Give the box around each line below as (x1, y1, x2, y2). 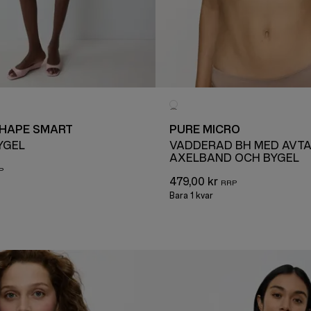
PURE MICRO (169, 124, 240, 136)
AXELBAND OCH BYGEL (169, 152, 299, 165)
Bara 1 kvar (169, 191, 213, 201)
